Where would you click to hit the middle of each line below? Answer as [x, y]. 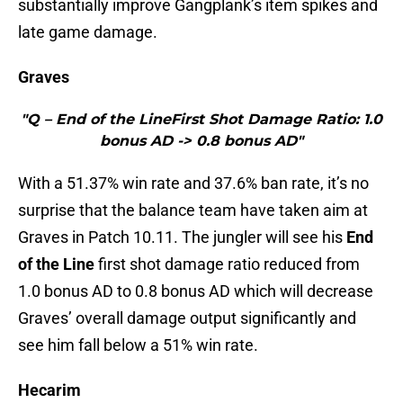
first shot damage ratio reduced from [227, 264]
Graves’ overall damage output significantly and [187, 318]
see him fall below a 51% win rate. [138, 345]
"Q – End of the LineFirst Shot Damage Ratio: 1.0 [201, 120]
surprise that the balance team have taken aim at [193, 210]
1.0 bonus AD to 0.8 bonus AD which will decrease [196, 291]
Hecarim [49, 390]
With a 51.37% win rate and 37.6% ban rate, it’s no [193, 184]
